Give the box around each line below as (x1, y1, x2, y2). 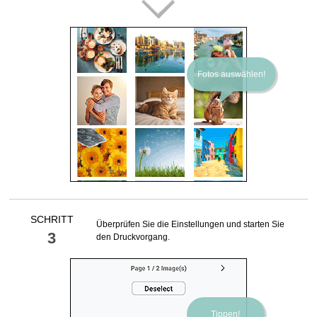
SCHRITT (30, 213, 74, 225)
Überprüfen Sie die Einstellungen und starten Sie (96, 219, 285, 230)
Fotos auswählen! (197, 69, 265, 80)
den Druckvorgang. (96, 232, 171, 243)
